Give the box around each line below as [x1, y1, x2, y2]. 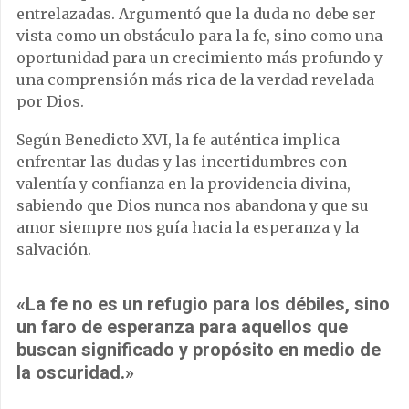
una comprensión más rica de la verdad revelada [16, 70, 374, 89]
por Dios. [16, 92, 84, 111]
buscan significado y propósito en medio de [16, 339, 381, 362]
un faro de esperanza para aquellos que [16, 316, 348, 339]
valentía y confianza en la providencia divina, [16, 174, 351, 194]
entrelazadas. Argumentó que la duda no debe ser [16, 5, 376, 24]
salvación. [16, 240, 91, 259]
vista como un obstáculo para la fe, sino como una [16, 26, 383, 46]
